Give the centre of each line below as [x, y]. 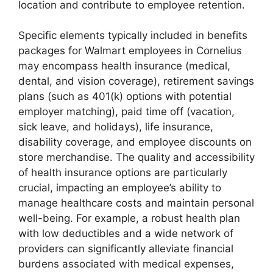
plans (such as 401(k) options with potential [125, 96]
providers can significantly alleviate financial [126, 249]
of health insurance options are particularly [123, 172]
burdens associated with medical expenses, [126, 264]
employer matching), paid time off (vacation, [126, 112]
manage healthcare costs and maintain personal [136, 203]
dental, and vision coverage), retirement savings [136, 81]
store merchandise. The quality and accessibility [136, 157]
